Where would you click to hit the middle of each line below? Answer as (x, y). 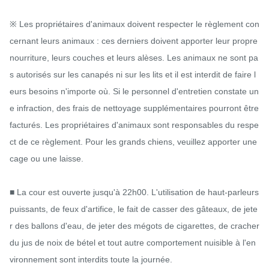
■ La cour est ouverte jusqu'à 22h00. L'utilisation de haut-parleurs (134, 192)
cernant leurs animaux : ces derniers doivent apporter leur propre (134, 41)
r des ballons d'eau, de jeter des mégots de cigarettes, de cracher (134, 225)
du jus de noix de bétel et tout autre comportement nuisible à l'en (133, 242)
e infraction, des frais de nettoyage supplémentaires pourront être (134, 108)
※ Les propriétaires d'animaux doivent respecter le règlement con (134, 24)
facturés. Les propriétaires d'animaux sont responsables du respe (134, 125)
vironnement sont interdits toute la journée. (91, 259)
